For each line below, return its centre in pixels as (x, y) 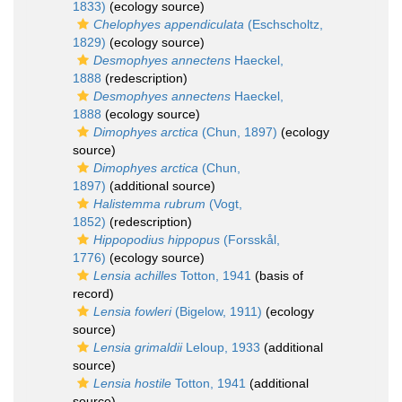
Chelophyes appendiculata (169, 24)
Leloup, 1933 (221, 347)
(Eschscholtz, (284, 24)
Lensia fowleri (132, 311)
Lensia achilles (135, 275)
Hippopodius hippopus (157, 240)
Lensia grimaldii (138, 347)
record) (93, 293)
